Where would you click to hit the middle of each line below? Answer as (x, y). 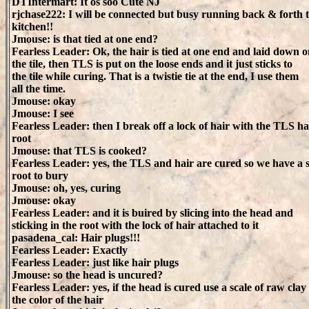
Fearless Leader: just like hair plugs (95, 262)
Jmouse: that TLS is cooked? (79, 151)
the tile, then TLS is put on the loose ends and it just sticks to (152, 64)
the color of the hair (58, 300)
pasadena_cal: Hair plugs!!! (76, 238)
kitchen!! (32, 27)
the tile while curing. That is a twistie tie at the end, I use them (155, 76)
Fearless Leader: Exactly (70, 250)
